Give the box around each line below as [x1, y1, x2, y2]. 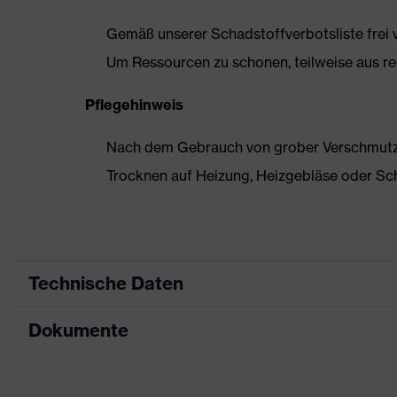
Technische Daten [28, 272, 183, 294]
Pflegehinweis [85, 96, 183, 113]
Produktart [99, 319, 165, 335]
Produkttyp [99, 360, 167, 376]
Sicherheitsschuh [249, 320, 347, 335]
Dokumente [28, 319, 128, 341]
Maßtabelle [101, 378, 177, 395]
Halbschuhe [249, 361, 316, 376]
